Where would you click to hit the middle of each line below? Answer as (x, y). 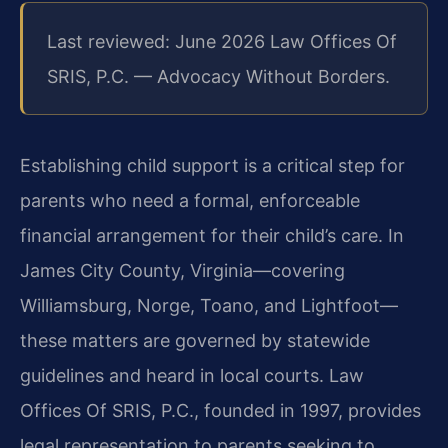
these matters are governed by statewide (195, 340)
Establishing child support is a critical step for (212, 165)
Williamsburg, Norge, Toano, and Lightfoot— (209, 305)
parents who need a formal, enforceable (190, 200)
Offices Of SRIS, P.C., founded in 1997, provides (220, 410)
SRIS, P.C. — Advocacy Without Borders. (218, 76)
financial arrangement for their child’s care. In (212, 235)
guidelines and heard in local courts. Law (192, 375)
